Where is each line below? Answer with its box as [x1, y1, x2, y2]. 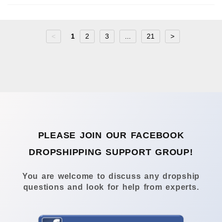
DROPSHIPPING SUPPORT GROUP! [29, 147, 193, 157]
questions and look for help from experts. [23, 183, 199, 192]
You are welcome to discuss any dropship [22, 172, 200, 181]
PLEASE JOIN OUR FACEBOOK [38, 130, 184, 140]
